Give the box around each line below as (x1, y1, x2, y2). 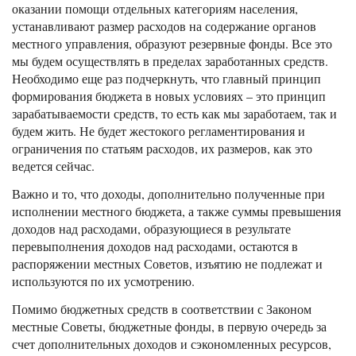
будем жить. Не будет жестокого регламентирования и (12, 122, 305, 140)
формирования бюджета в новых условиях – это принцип (12, 87, 326, 105)
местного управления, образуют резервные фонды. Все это (12, 35, 332, 52)
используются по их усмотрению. (12, 273, 195, 290)
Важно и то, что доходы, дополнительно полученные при (12, 185, 325, 203)
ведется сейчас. (12, 157, 95, 175)
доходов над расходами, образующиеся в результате (12, 220, 291, 238)
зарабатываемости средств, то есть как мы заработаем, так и (12, 105, 337, 122)
